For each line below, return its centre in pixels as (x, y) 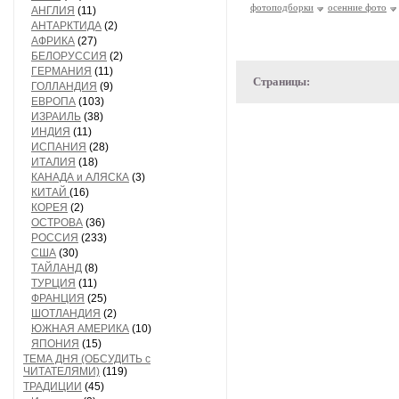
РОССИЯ (55, 238)
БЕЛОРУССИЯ (69, 56)
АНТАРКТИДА (66, 26)
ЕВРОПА (53, 102)
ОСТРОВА (57, 223)
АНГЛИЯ (53, 11)
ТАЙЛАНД (57, 268)
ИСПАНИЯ (59, 147)
